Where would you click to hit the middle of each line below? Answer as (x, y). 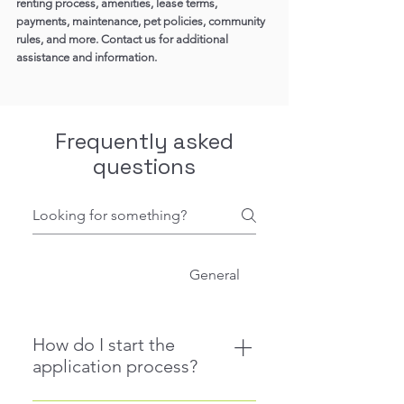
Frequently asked (144, 141)
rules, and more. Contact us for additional (122, 39)
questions (144, 166)
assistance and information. (87, 57)
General (215, 275)
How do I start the (104, 344)
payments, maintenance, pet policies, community (141, 21)
